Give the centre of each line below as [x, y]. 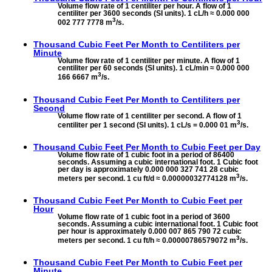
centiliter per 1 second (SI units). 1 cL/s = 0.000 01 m [147, 125]
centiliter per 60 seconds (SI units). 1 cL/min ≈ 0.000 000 [154, 68]
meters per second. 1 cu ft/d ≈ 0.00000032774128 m [147, 178]
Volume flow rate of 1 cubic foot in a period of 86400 [146, 155]
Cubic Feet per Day [221, 147]
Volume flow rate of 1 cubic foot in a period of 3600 [144, 216]
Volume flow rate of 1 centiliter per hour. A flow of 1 [144, 6]
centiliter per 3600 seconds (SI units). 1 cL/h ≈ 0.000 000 [154, 14]
